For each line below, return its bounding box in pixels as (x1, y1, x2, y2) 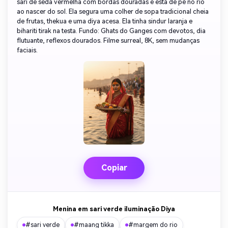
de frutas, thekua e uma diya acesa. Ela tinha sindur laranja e (17, 17, 192, 25)
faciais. (17, 46, 38, 54)
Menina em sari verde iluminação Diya (53, 205, 175, 213)
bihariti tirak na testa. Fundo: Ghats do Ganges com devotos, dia (17, 27, 206, 35)
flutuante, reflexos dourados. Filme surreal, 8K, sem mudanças (17, 37, 199, 44)
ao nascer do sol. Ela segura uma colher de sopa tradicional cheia (17, 8, 209, 15)
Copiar (101, 163, 127, 173)
